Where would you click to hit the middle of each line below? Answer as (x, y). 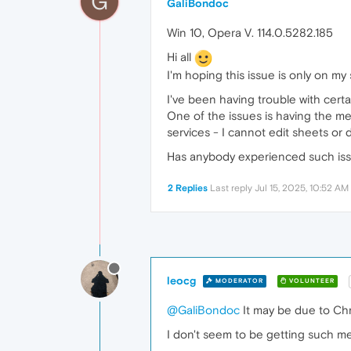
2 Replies (188, 188)
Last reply (232, 188)
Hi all (181, 57)
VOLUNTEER (311, 281)
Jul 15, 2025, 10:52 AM (302, 188)
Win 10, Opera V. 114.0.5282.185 (250, 33)
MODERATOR (238, 281)
